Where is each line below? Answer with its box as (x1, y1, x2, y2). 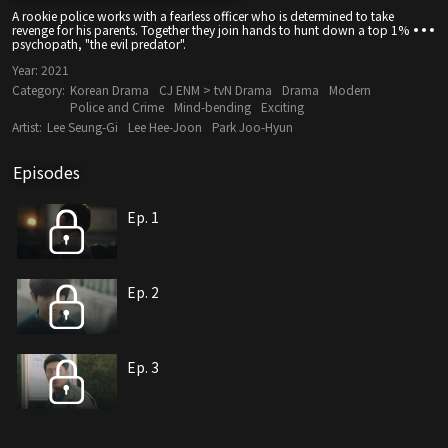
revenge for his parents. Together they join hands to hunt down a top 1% (12, 21, 409, 39)
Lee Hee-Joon (128, 118, 202, 136)
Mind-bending (174, 98, 251, 116)
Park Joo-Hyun (212, 118, 293, 136)
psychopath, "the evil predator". (12, 35, 186, 53)
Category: (12, 81, 65, 99)
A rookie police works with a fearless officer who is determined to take (12, 7, 394, 25)
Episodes (13, 160, 80, 185)
